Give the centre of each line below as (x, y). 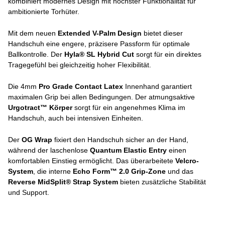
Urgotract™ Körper (40, 107)
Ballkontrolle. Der (36, 54)
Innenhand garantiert (157, 86)
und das (180, 171)
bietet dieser (162, 33)
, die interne (53, 171)
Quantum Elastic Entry (128, 150)
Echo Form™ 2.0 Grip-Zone (119, 171)
